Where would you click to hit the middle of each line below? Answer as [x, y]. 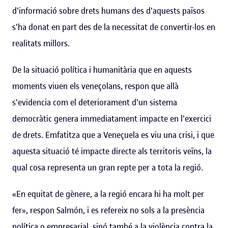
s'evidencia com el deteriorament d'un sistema [95, 102]
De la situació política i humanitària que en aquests [102, 69]
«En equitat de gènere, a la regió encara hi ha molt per [108, 194]
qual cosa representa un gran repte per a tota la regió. [108, 167]
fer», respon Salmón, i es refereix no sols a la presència [108, 210]
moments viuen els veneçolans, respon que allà [95, 86]
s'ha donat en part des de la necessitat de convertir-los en [114, 27]
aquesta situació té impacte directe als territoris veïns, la [112, 151]
